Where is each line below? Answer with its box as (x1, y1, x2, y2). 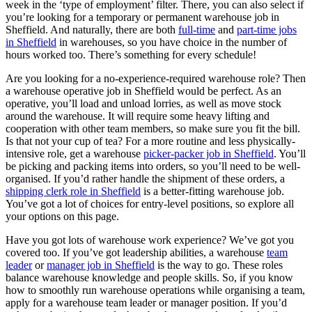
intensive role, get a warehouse (6, 147, 143, 159)
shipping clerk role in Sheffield (6, 185, 141, 197)
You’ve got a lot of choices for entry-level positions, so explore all (6, 197, 294, 210)
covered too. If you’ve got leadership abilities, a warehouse (6, 246, 267, 258)
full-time (178, 23, 215, 36)
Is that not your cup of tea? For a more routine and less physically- (6, 134, 295, 147)
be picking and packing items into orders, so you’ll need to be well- (6, 159, 300, 172)
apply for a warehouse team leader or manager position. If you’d (6, 296, 287, 309)
